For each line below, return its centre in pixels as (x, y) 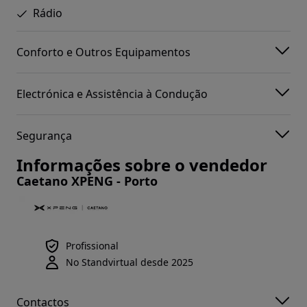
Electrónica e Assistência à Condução (112, 94)
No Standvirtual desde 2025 (130, 262)
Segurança (44, 135)
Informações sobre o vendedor (142, 165)
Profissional (92, 246)
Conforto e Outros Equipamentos (103, 52)
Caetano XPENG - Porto (87, 181)
